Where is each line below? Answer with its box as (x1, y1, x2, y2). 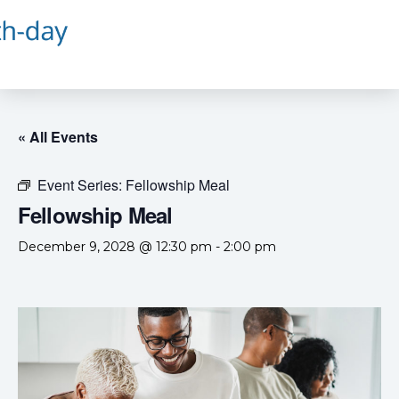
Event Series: (37, 175, 126, 195)
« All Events (18, 126, 98, 147)
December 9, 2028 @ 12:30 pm (18, 239, 212, 255)
